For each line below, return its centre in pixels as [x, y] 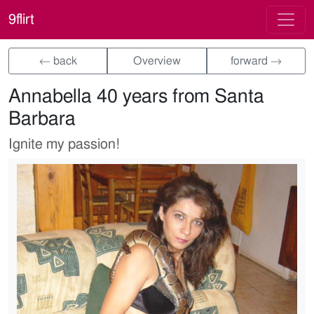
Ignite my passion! [64, 144]
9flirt [21, 20]
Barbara [42, 119]
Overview [157, 61]
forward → [256, 61]
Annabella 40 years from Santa [136, 96]
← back [58, 61]
